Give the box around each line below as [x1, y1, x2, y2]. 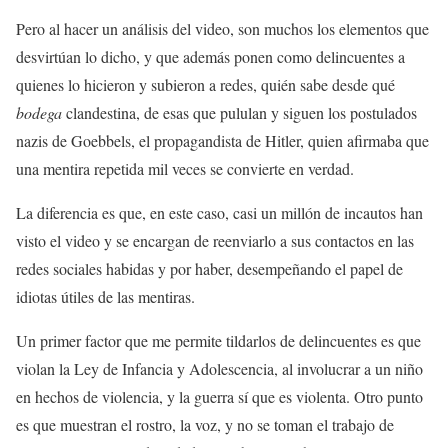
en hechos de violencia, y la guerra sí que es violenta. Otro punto [16, 386, 423, 407]
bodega [16, 102, 62, 123]
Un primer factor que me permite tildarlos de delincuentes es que [16, 330, 421, 351]
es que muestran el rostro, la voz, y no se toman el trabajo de [16, 414, 394, 435]
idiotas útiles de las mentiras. [16, 286, 195, 307]
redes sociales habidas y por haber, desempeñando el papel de [16, 258, 403, 279]
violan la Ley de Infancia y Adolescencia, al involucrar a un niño [16, 358, 423, 379]
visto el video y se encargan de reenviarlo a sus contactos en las [16, 230, 414, 251]
